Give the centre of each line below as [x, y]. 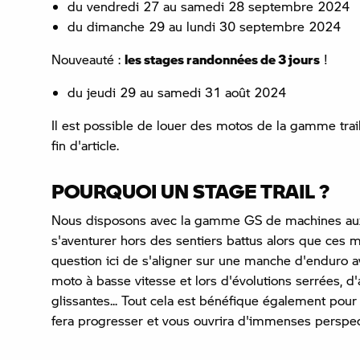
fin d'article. [85, 145]
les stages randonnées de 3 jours [222, 59]
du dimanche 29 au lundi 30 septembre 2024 [204, 27]
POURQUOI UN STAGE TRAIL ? [190, 191]
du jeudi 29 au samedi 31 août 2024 [177, 92]
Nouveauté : [88, 59]
